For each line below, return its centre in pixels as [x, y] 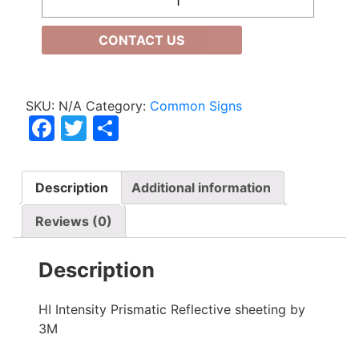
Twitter [130, 127]
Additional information [201, 187]
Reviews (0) [74, 221]
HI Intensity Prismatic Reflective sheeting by [172, 309]
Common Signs [196, 105]
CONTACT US [142, 40]
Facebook [114, 127]
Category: [118, 105]
